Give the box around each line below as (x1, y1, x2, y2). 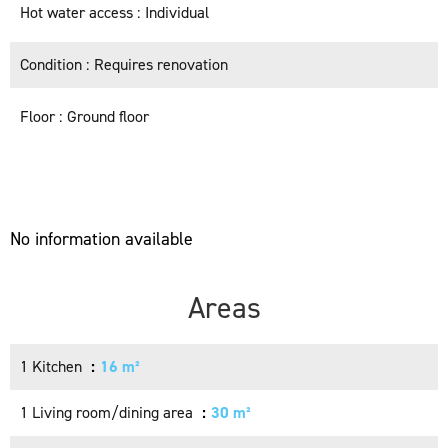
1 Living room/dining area (20, 402, 197, 423)
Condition (20, 54, 86, 75)
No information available (10, 227, 193, 251)
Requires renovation (94, 54, 228, 75)
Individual (145, 2, 209, 23)
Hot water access (20, 2, 137, 23)
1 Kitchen (20, 356, 86, 377)
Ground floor (67, 106, 149, 127)
